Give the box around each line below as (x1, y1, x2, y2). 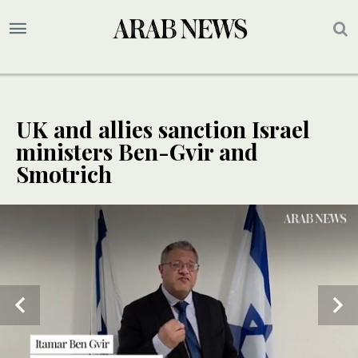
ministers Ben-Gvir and (16, 137, 258, 167)
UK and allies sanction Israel (16, 114, 310, 145)
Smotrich (16, 159, 112, 189)
